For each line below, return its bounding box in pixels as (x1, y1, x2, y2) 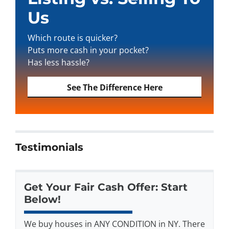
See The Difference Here (66, 81, 163, 93)
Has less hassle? (28, 56, 89, 68)
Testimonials (15, 141, 83, 154)
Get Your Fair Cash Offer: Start (24, 180, 188, 193)
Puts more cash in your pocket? (28, 44, 149, 56)
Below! (24, 193, 61, 205)
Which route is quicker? (28, 32, 118, 43)
